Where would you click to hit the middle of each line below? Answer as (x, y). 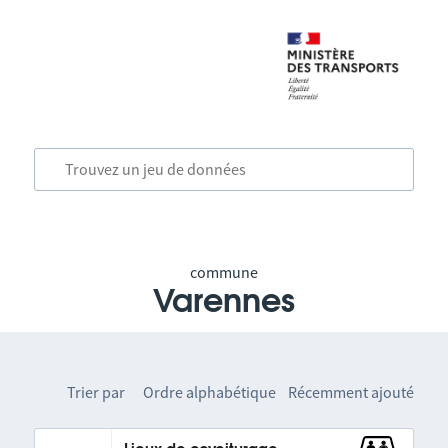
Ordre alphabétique (210, 392)
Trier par (96, 392)
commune (223, 272)
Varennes (223, 302)
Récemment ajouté (351, 392)
